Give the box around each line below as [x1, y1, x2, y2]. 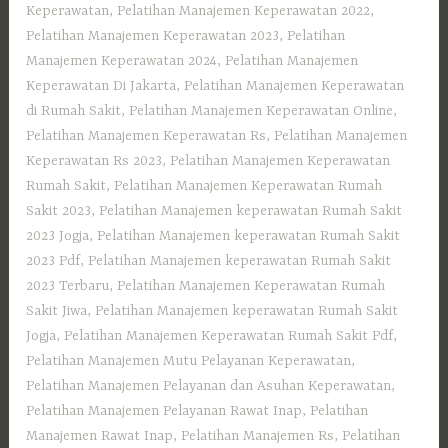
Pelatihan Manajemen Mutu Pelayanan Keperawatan [26, 353, 352, 370]
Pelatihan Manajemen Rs [181, 428, 335, 445]
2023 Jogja [26, 228, 90, 245]
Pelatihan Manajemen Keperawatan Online [129, 103, 394, 120]
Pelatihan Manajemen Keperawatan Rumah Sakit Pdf [64, 328, 394, 345]
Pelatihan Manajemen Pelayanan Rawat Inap [26, 403, 303, 420]
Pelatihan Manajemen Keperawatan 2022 [117, 3, 371, 20]
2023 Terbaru [26, 278, 110, 295]
